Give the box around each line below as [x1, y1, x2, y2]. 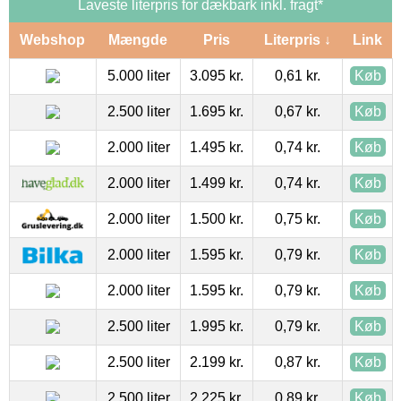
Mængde [108, 31, 167, 47]
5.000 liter [107, 67, 170, 83]
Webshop [20, 31, 85, 47]
